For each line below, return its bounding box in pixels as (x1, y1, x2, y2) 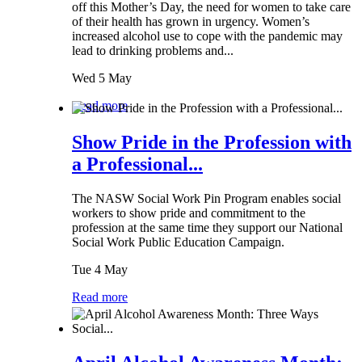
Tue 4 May (72, 262, 128, 276)
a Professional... (72, 154, 203, 175)
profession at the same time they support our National (72, 220, 343, 234)
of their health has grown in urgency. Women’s (72, 14, 309, 28)
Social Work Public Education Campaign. (72, 234, 288, 249)
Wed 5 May (72, 70, 132, 85)
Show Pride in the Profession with (72, 132, 351, 154)
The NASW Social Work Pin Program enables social (72, 191, 341, 205)
